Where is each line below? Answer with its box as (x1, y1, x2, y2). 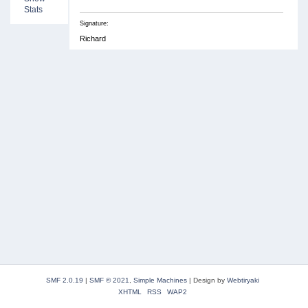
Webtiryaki (226, 276, 259, 284)
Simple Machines (133, 276, 187, 284)
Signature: (79, 19, 109, 27)
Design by (192, 276, 227, 284)
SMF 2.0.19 (45, 276, 83, 284)
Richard (79, 34, 106, 43)
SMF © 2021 (89, 276, 129, 284)
